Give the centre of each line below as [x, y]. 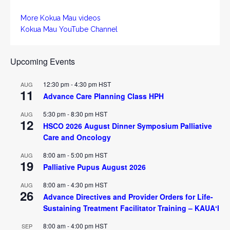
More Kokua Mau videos [61, 18]
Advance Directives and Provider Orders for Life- [128, 196]
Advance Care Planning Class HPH [103, 96]
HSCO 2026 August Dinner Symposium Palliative [128, 126]
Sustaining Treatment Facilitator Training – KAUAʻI [131, 208]
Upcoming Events [43, 61]
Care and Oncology [77, 137]
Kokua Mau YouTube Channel [69, 29]
